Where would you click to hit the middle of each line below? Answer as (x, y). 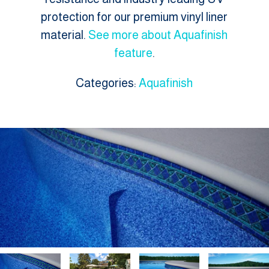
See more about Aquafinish (158, 35)
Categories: (107, 83)
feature (133, 53)
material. (65, 35)
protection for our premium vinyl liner (134, 17)
